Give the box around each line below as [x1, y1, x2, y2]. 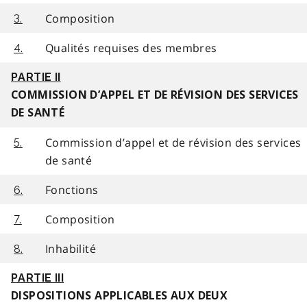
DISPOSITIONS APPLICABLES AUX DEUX [11, 288, 228, 302]
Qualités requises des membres [45, 40, 217, 56]
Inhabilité [45, 241, 96, 256]
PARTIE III [11, 271, 64, 284]
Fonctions [45, 182, 99, 197]
